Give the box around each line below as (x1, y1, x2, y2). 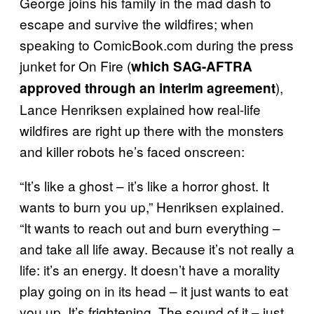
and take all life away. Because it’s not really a (20, 238, 294, 258)
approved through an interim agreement (20, 78, 275, 97)
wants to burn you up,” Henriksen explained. (20, 196, 284, 216)
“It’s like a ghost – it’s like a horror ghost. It (20, 175, 269, 195)
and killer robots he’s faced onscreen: (20, 141, 245, 161)
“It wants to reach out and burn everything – (20, 217, 280, 237)
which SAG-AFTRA (131, 56, 252, 76)
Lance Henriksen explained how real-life (20, 99, 261, 118)
